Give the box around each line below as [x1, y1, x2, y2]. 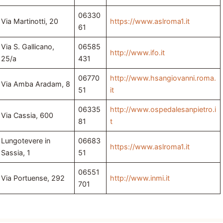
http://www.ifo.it [110, 48, 165, 57]
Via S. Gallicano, [1, 42, 55, 51]
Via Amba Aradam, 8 [1, 80, 71, 89]
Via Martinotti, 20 [1, 17, 59, 26]
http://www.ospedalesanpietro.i [110, 105, 217, 114]
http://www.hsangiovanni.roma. [110, 74, 217, 83]
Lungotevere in [1, 136, 51, 145]
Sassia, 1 [1, 148, 31, 157]
